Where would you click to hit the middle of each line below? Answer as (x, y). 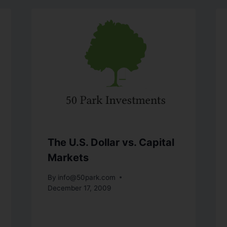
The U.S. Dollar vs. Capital (111, 142)
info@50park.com (86, 177)
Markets (68, 157)
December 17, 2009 (79, 188)
